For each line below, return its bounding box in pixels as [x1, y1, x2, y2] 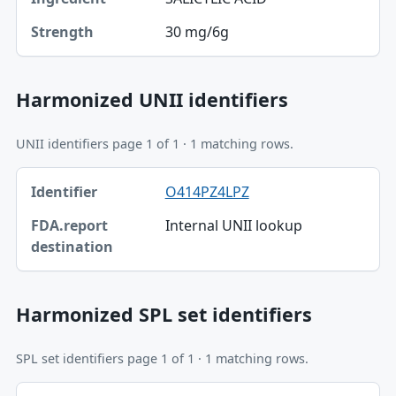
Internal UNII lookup [164, 215, 302, 235]
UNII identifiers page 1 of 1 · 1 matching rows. [15, 135, 293, 153]
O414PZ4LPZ [164, 181, 249, 202]
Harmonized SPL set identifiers [15, 301, 312, 327]
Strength [34, 28, 88, 45]
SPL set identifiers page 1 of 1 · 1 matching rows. [15, 350, 308, 368]
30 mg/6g [164, 22, 229, 42]
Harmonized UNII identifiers [15, 87, 288, 112]
